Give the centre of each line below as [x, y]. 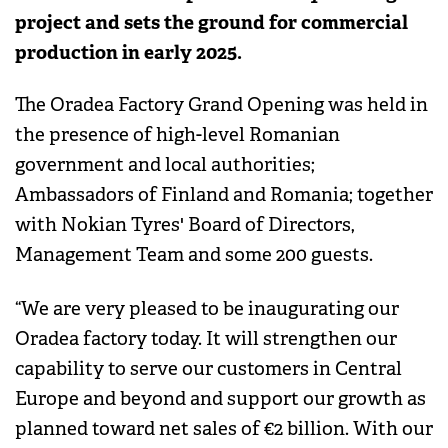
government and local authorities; [165, 165]
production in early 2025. [128, 52]
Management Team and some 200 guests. [196, 255]
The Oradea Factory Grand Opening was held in [221, 105]
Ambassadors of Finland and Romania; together [224, 195]
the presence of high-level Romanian [177, 135]
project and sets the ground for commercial [211, 22]
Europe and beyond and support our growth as [220, 399]
